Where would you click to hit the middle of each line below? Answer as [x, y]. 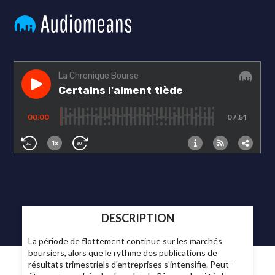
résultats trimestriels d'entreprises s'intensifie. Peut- [130, 265]
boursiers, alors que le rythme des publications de [123, 253]
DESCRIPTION [137, 218]
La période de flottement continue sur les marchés [126, 241]
